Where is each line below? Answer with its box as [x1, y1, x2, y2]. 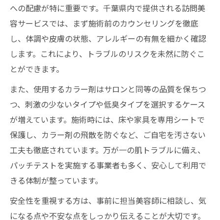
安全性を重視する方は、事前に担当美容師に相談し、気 [10, 194, 206, 206]
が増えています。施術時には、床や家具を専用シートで [10, 113, 205, 125]
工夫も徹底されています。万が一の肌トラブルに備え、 [10, 144, 205, 156]
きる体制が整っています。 [10, 174, 103, 186]
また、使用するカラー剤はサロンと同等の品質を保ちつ [10, 83, 206, 95]
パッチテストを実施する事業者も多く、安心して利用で [10, 159, 206, 171]
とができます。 [10, 63, 64, 75]
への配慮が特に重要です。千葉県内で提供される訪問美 [10, 2, 205, 14]
